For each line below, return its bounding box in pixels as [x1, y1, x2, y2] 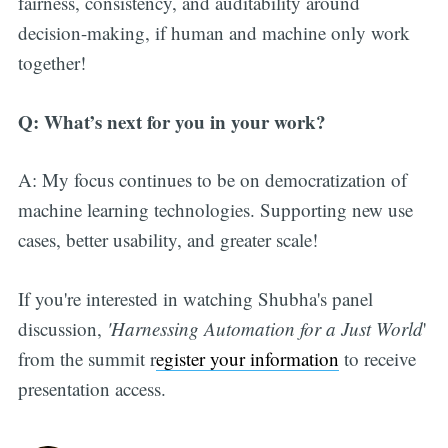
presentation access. [17, 375, 166, 401]
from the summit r [17, 345, 156, 371]
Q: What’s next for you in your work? [17, 107, 326, 135]
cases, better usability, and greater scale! [17, 227, 318, 253]
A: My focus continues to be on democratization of [17, 167, 407, 193]
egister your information [155, 345, 339, 371]
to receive [338, 345, 416, 371]
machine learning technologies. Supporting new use [17, 197, 413, 223]
